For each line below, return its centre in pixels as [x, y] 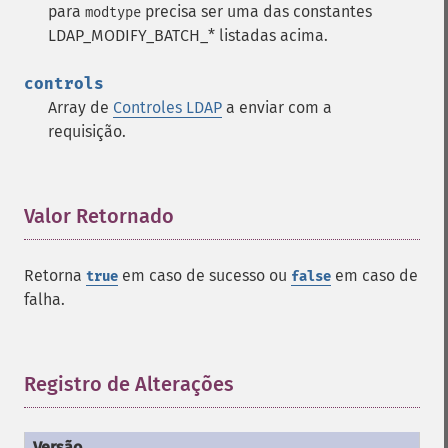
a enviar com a [277, 107]
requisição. [87, 131]
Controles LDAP [167, 107]
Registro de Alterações [129, 384]
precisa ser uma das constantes [256, 11]
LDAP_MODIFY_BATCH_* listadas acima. [188, 35]
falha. [44, 299]
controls [64, 83]
